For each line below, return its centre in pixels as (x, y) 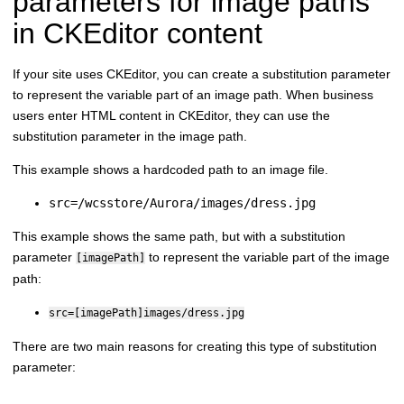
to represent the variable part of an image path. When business (193, 94)
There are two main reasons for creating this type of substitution (195, 346)
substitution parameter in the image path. (130, 136)
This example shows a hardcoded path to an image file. (170, 169)
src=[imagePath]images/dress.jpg (147, 312)
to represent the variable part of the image (267, 257)
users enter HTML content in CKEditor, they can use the (171, 115)
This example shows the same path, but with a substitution (179, 236)
